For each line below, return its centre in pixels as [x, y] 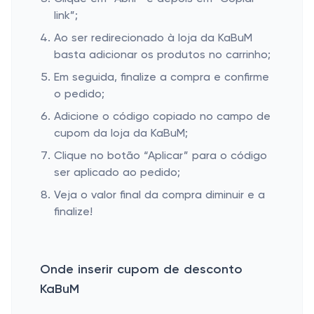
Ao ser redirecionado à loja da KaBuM [153, 39]
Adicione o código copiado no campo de [162, 117]
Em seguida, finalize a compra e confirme [162, 78]
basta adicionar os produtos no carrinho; [162, 55]
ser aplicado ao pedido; [117, 173]
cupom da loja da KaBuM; [121, 134]
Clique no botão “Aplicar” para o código [161, 156]
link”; [66, 16]
